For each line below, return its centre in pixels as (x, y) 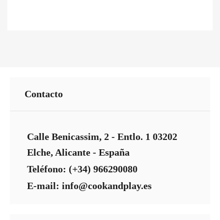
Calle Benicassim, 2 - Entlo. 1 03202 (102, 137)
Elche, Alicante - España (78, 152)
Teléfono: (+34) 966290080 (82, 169)
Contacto (44, 94)
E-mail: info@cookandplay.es (89, 186)
